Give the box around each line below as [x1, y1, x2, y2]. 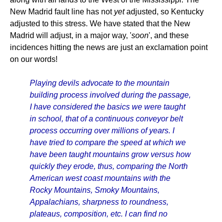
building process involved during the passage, [30, 91, 191, 99]
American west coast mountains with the [30, 174, 170, 182]
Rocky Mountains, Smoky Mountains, [30, 186, 160, 194]
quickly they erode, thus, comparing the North [30, 162, 188, 170]
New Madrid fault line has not [10, 7, 114, 16]
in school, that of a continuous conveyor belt [30, 114, 183, 123]
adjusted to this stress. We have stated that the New [10, 19, 190, 28]
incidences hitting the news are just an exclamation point [10, 43, 208, 52]
